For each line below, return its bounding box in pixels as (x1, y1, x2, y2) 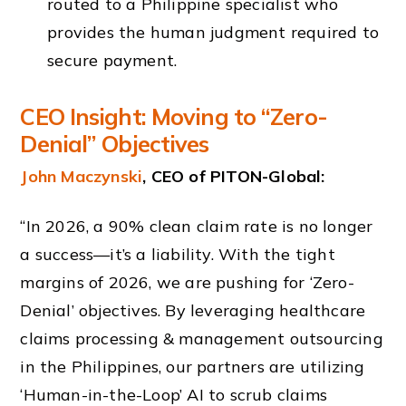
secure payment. (47, 50, 178, 72)
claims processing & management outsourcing (20, 327, 383, 349)
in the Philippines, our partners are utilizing (20, 355, 365, 377)
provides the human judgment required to (47, 22, 379, 43)
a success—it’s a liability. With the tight (20, 243, 335, 265)
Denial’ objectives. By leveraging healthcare (20, 299, 366, 321)
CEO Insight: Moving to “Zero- (20, 101, 327, 130)
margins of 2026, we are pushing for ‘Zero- (20, 271, 354, 293)
